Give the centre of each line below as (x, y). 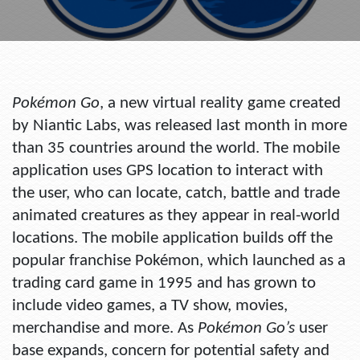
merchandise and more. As (105, 329)
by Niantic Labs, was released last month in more (180, 126)
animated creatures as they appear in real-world (176, 216)
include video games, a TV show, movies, (150, 306)
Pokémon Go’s (246, 329)
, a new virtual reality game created (220, 104)
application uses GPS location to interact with (168, 171)
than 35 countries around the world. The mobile (176, 149)
